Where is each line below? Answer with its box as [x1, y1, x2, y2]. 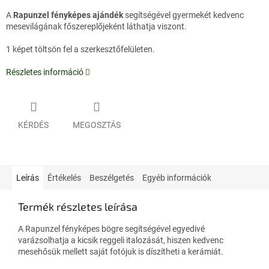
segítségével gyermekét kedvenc [123, 10, 244, 20]
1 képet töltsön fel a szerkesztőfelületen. [6, 44, 157, 55]
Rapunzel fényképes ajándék [13, 10, 123, 20]
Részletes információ [6, 67, 83, 77]
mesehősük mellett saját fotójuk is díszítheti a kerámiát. [18, 246, 223, 256]
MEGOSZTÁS [73, 119, 121, 130]
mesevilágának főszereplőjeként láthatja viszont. [6, 22, 189, 32]
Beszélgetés [89, 172, 134, 183]
